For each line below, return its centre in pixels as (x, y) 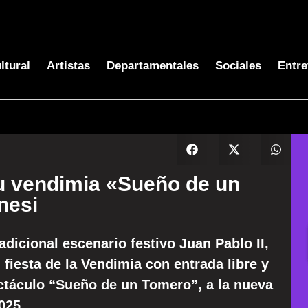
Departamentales (152, 66)
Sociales (238, 66)
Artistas (68, 66)
